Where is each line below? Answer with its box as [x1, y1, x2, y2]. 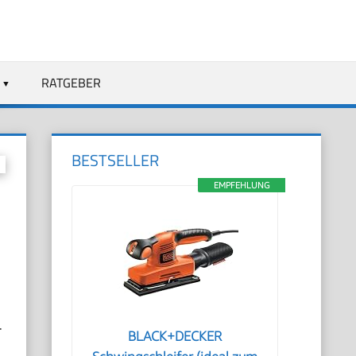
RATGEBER [41, 72, 101, 92]
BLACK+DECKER [128, 328, 222, 344]
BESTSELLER [72, 148, 160, 172]
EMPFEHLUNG [213, 180, 269, 190]
